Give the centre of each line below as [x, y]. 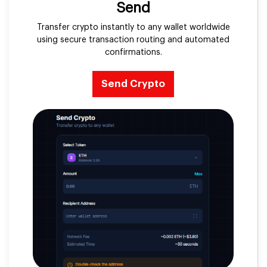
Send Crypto [133, 84]
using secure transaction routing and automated [133, 40]
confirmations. [133, 53]
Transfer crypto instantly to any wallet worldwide [133, 28]
